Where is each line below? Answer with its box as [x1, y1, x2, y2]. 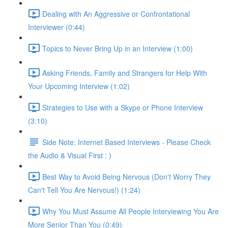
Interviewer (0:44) [28, 22, 85, 32]
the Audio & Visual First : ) [28, 150, 111, 160]
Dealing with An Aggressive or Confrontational [42, 8, 190, 19]
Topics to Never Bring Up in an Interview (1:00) [42, 43, 193, 53]
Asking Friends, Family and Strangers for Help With [42, 67, 207, 78]
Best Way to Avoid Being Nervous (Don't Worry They [42, 171, 211, 182]
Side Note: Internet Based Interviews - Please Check [42, 136, 211, 147]
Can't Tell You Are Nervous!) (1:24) [28, 185, 140, 195]
